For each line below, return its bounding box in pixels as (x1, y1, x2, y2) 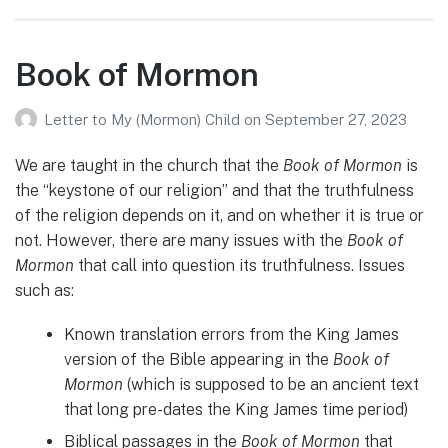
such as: (15, 280, 74, 300)
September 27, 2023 (265, 110, 407, 128)
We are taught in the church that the (15, 155, 283, 175)
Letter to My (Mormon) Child (44, 110, 244, 128)
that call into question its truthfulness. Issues (74, 255, 405, 275)
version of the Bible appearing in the (63, 349, 333, 369)
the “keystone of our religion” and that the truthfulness (15, 180, 414, 200)
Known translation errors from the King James (63, 324, 399, 344)
